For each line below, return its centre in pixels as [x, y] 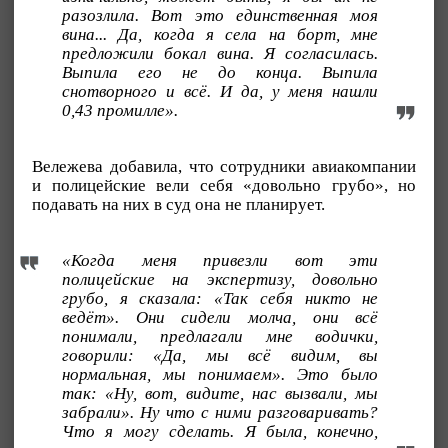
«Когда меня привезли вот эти [220, 260]
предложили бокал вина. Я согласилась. [220, 54]
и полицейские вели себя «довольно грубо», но [224, 186]
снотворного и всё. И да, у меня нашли [220, 92]
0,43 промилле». [120, 111]
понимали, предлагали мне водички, [220, 336]
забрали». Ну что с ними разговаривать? [220, 412]
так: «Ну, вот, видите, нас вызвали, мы [220, 393]
